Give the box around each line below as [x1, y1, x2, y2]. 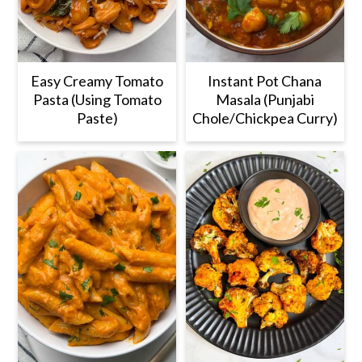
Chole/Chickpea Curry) [192, 109, 338, 128]
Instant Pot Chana [208, 72, 322, 90]
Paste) [76, 109, 118, 128]
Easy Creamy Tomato [31, 72, 164, 90]
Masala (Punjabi [215, 90, 314, 109]
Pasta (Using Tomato [32, 90, 162, 109]
